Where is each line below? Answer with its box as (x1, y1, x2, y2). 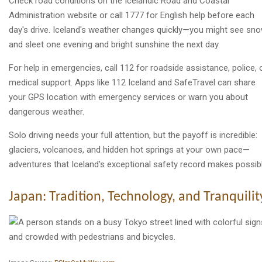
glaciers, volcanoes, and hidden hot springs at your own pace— (9, 144, 250, 156)
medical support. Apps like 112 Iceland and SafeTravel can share (9, 77, 256, 88)
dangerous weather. (9, 106, 84, 118)
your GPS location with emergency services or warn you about (9, 92, 248, 103)
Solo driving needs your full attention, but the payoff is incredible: (9, 130, 257, 141)
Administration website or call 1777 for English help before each (9, 10, 254, 21)
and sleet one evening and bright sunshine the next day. (9, 39, 220, 50)
